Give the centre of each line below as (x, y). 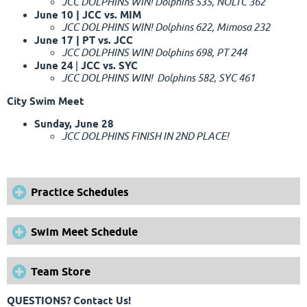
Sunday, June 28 (74, 124)
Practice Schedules (80, 193)
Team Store (61, 272)
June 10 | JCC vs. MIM (89, 15)
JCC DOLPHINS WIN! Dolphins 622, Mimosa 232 (166, 28)
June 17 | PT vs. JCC (84, 41)
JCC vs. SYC (109, 66)
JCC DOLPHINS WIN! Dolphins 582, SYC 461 (158, 79)
